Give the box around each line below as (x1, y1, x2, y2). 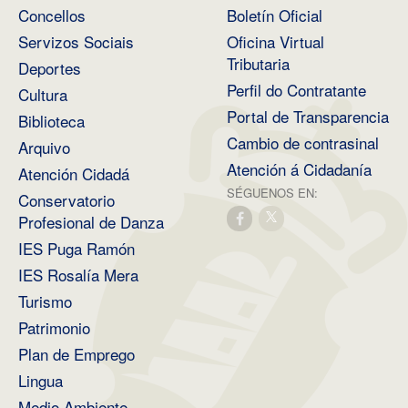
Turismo (18, 290, 72, 313)
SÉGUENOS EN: (227, 184, 318, 202)
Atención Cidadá (18, 162, 129, 186)
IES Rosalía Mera (18, 263, 138, 287)
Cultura (18, 83, 67, 107)
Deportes (18, 56, 81, 80)
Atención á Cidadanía (227, 158, 372, 181)
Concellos (18, 4, 86, 27)
